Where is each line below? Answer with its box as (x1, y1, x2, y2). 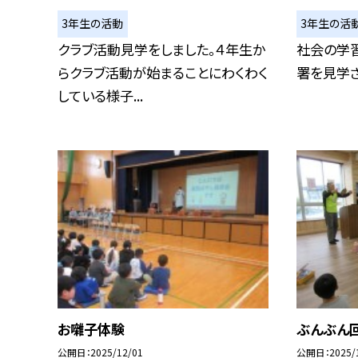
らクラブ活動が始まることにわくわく (58, 62, 268, 82)
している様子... (58, 85, 143, 105)
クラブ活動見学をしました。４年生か (58, 38, 265, 59)
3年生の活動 (62, 15, 124, 32)
